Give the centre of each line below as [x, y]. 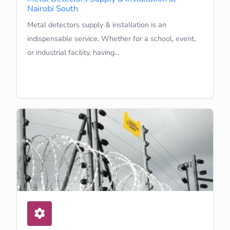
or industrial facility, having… [73, 52]
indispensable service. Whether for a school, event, [111, 38]
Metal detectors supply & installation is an [97, 24]
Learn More [55, 77]
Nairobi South [53, 8]
